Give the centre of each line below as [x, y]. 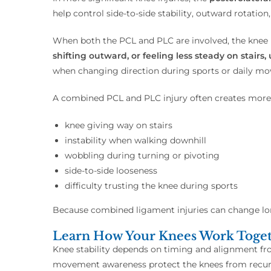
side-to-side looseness [111, 171]
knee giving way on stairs [119, 126]
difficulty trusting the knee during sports [151, 186]
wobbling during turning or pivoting [142, 156]
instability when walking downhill [135, 141]
